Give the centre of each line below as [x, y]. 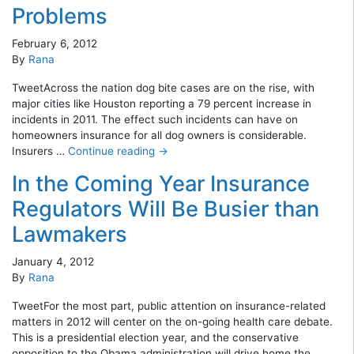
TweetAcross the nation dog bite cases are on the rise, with [163, 87]
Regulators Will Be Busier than [166, 209]
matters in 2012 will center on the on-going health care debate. [172, 321]
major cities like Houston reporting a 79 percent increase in [162, 103]
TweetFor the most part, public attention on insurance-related [169, 305]
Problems [60, 16]
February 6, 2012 [55, 43]
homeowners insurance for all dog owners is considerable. [159, 135]
